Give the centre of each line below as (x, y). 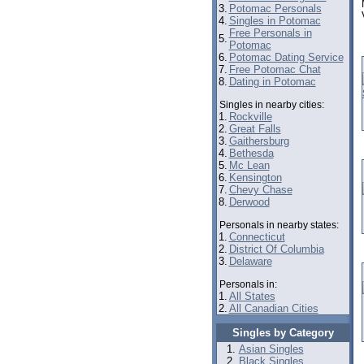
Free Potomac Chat (275, 69)
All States (252, 296)
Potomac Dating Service (286, 57)
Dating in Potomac (272, 82)
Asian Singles (271, 349)
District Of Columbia (276, 249)
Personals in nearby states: (279, 225)
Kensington (255, 178)
